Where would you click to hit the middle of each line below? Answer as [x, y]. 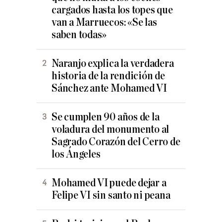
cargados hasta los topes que [112, 10]
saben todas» [79, 35]
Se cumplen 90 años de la [106, 117]
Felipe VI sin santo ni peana [111, 196]
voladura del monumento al [111, 130]
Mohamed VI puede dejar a [109, 183]
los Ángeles [76, 155]
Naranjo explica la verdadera [113, 64]
